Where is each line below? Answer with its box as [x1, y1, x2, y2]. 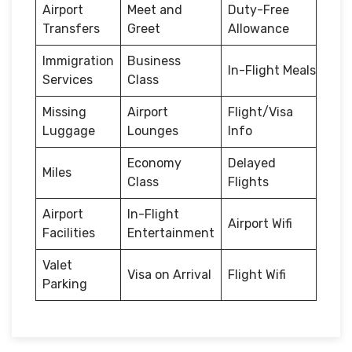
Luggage [42, 123, 95, 138]
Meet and [127, 2, 182, 17]
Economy [127, 155, 181, 170]
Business [127, 53, 181, 68]
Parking [42, 276, 87, 291]
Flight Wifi [228, 266, 286, 282]
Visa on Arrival [127, 266, 211, 282]
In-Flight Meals [228, 62, 316, 78]
